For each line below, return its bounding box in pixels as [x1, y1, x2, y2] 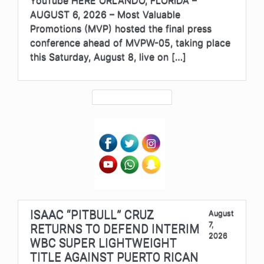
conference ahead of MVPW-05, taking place [30, 37, 230, 49]
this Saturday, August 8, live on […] [30, 51, 186, 63]
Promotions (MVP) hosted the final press [30, 22, 212, 35]
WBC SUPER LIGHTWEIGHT [30, 236, 177, 250]
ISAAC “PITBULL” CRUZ [30, 207, 154, 222]
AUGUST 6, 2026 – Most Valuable [30, 8, 180, 21]
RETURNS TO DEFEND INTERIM [30, 222, 200, 236]
